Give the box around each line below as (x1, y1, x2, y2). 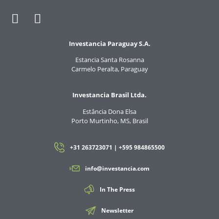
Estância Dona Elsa (83, 107, 136, 116)
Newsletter (101, 206, 133, 215)
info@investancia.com (85, 164, 150, 173)
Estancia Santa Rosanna (75, 55, 144, 64)
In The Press (99, 185, 135, 194)
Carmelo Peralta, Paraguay (71, 65, 148, 73)
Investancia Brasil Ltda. (72, 90, 147, 100)
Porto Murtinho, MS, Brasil (71, 116, 148, 125)
